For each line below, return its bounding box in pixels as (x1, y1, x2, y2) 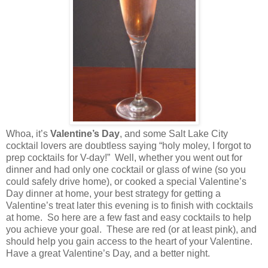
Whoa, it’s (6, 128, 50, 139)
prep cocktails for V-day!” (6, 152, 110, 163)
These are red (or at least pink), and (106, 224, 257, 234)
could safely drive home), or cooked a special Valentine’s (6, 176, 246, 187)
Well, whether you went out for (115, 152, 242, 163)
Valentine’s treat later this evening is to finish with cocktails (6, 200, 253, 211)
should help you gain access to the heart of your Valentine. (6, 236, 252, 246)
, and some (120, 128, 169, 139)
